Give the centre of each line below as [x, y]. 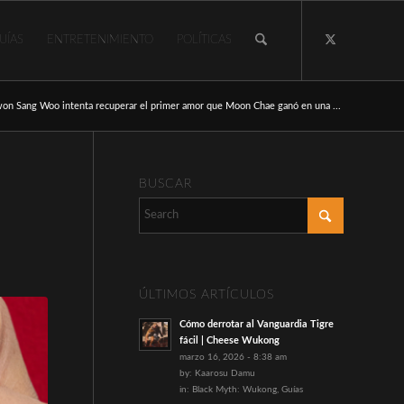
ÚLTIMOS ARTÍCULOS [206, 294]
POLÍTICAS [204, 40]
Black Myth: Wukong [234, 390]
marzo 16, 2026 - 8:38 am [233, 357]
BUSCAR [165, 184]
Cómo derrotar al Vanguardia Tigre [256, 324]
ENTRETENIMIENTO [100, 40]
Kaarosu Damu [225, 373]
